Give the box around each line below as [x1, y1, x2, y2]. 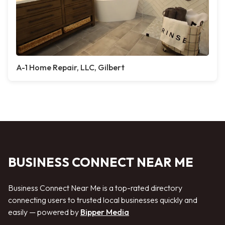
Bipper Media [80, 207, 129, 217]
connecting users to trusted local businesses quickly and [8, 195, 197, 205]
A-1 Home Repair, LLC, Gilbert [16, 62, 125, 72]
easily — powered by [8, 207, 80, 217]
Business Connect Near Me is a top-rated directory [8, 183, 182, 193]
